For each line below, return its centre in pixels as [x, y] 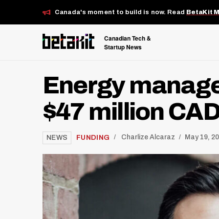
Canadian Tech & [128, 38]
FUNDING [93, 137]
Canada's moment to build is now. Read [120, 12]
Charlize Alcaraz [148, 137]
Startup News [123, 47]
